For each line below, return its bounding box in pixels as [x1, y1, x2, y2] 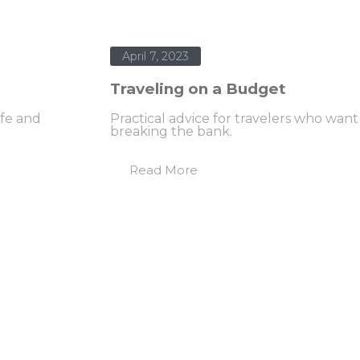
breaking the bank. [110, 124, 232, 140]
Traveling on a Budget [110, 80, 286, 99]
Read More [129, 162, 198, 178]
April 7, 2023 [122, 49, 189, 64]
